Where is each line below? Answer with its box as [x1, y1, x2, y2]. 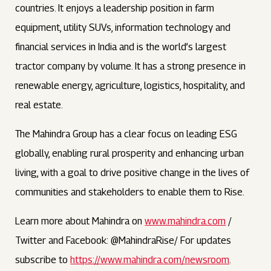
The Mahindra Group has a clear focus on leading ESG [15, 128, 238, 140]
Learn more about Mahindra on [15, 215, 145, 227]
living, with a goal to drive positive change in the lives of [15, 167, 250, 178]
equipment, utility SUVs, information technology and [15, 22, 231, 33]
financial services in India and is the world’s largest [15, 41, 227, 53]
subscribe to [15, 254, 71, 266]
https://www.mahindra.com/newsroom [70, 254, 230, 266]
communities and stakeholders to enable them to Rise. [15, 186, 245, 198]
